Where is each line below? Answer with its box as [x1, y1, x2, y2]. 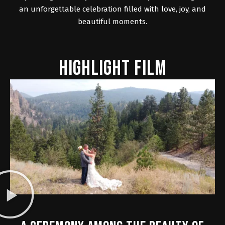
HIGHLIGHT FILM [58, 55, 167, 81]
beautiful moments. [78, 17, 147, 26]
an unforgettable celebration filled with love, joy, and [19, 4, 206, 14]
